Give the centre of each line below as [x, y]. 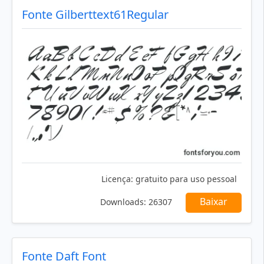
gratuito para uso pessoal [185, 179]
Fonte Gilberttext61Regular [95, 15]
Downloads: [123, 202]
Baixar [214, 201]
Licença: [117, 179]
